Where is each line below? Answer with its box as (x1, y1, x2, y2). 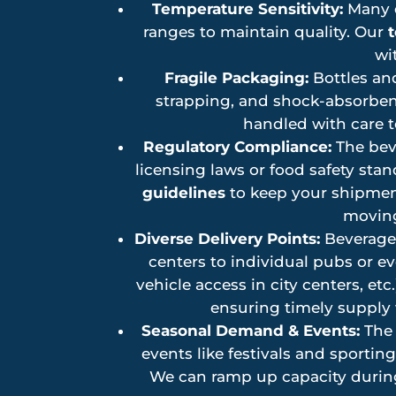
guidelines (142, 184, 225, 202)
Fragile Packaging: (164, 69, 308, 88)
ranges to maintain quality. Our (142, 23, 388, 42)
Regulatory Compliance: (142, 138, 331, 156)
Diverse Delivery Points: (134, 230, 320, 248)
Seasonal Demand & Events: (141, 322, 360, 340)
